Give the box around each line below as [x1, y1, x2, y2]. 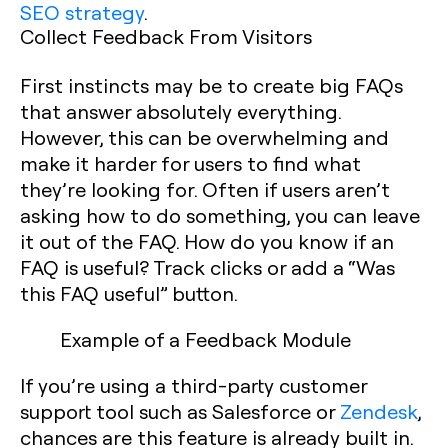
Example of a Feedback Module [60, 326, 351, 352]
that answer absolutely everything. [20, 98, 341, 124]
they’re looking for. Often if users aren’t [20, 176, 390, 202]
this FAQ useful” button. [20, 280, 238, 306]
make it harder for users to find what [20, 150, 361, 176]
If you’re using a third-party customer [20, 372, 367, 398]
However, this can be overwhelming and [20, 124, 389, 150]
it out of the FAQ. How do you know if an [20, 228, 394, 254]
